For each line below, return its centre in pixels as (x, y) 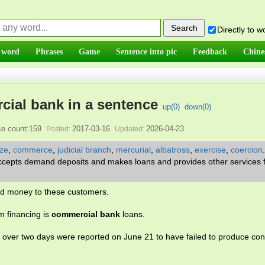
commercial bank (86, 214)
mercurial (133, 150)
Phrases (49, 51)
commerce (33, 150)
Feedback (210, 51)
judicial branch (84, 150)
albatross (173, 150)
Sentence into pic (146, 51)
